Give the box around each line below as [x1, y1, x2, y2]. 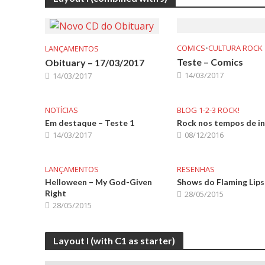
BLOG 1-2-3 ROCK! [176, 104, 240, 115]
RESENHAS [176, 163, 215, 174]
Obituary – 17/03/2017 [44, 56, 144, 68]
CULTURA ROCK [208, 42, 263, 53]
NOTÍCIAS [44, 104, 78, 115]
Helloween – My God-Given [44, 176, 152, 187]
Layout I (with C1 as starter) [53, 234, 175, 246]
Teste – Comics [176, 56, 243, 67]
